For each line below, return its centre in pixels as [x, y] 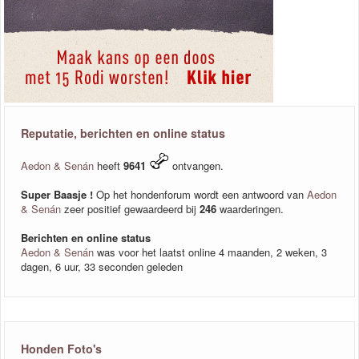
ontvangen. [196, 165]
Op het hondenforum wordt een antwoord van [200, 194]
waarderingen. [250, 208]
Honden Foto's [61, 349]
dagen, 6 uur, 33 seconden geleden [102, 266]
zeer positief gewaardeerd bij [132, 208]
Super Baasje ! [57, 194]
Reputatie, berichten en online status [123, 133]
